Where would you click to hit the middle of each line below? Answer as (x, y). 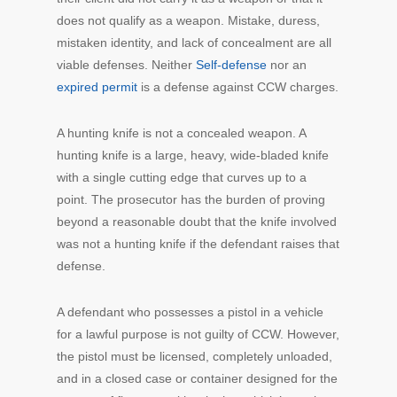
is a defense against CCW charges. (238, 87)
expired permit (97, 87)
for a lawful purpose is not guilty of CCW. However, (198, 335)
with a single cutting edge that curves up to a (182, 178)
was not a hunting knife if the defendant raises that (198, 244)
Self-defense (231, 65)
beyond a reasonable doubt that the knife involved (197, 222)
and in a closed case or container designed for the (197, 379)
